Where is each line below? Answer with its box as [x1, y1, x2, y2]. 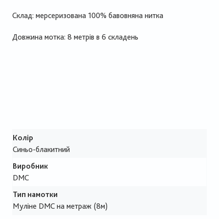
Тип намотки [13, 190, 58, 199]
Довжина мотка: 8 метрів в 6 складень [12, 32, 138, 42]
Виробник [13, 161, 48, 171]
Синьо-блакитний [13, 145, 70, 154]
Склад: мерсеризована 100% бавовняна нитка [12, 11, 163, 21]
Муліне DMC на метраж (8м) [13, 201, 108, 211]
